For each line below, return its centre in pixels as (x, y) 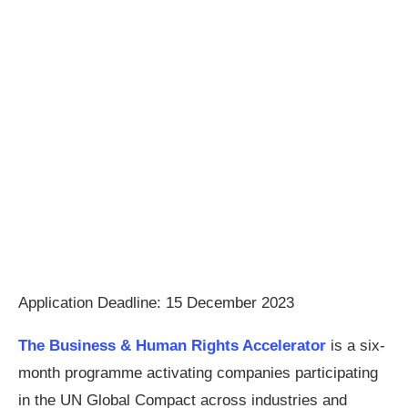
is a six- (358, 346)
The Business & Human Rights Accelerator (174, 346)
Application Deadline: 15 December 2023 (156, 303)
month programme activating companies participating (198, 373)
